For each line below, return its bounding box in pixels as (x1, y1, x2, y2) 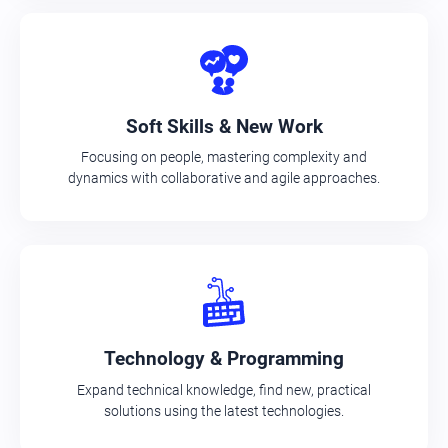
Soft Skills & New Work (125, 114, 323, 138)
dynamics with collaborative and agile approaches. (68, 170, 380, 187)
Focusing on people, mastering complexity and (81, 149, 367, 166)
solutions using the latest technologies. (104, 402, 344, 419)
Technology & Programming (104, 347, 344, 371)
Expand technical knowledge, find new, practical (77, 381, 371, 398)
